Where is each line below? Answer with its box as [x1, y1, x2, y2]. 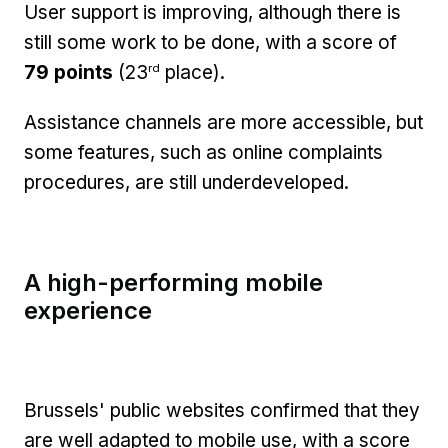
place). [160, 61, 225, 85]
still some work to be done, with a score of [24, 31, 397, 55]
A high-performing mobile [24, 268, 323, 298]
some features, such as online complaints [24, 141, 383, 165]
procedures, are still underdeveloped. [24, 171, 349, 195]
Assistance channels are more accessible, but [24, 111, 423, 135]
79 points [24, 61, 118, 85]
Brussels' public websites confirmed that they [24, 399, 420, 423]
